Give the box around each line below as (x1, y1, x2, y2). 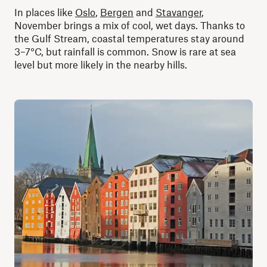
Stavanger (156, 6, 201, 18)
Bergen (100, 6, 133, 18)
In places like (14, 6, 75, 18)
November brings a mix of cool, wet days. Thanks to (14, 19, 245, 31)
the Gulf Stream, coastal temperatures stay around (14, 32, 244, 44)
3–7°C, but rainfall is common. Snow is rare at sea (14, 45, 236, 57)
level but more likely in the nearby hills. (14, 58, 187, 70)
